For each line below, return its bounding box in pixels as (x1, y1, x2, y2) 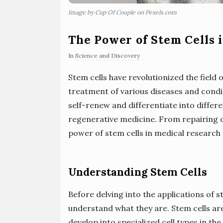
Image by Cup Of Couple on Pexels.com (68, 8, 177, 16)
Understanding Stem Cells (68, 165, 207, 179)
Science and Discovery (75, 52, 140, 60)
